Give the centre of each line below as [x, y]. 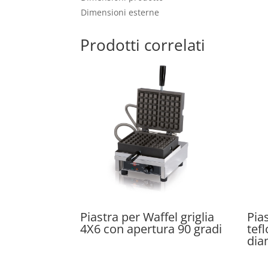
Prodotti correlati [143, 45]
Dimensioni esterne [120, 12]
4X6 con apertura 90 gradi [151, 229]
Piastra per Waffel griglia [147, 217]
